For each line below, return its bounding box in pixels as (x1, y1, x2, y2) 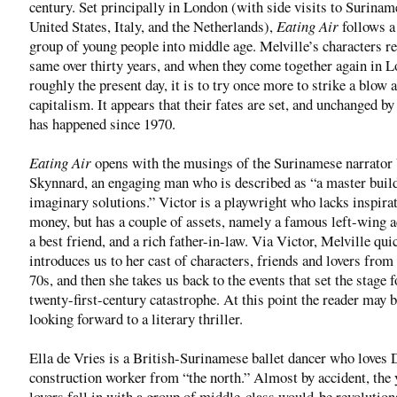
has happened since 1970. (29, 113, 175, 134)
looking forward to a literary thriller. (29, 307, 243, 329)
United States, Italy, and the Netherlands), (29, 15, 276, 36)
